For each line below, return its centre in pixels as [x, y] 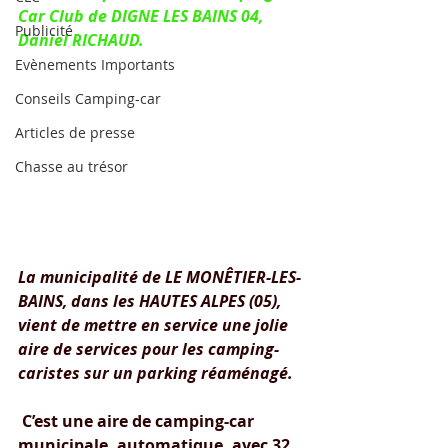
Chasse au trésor [71, 166]
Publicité [44, 30]
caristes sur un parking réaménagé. [155, 373]
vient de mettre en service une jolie [155, 325]
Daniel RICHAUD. [81, 40]
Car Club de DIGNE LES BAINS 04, [142, 16]
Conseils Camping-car [88, 98]
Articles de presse [75, 132]
